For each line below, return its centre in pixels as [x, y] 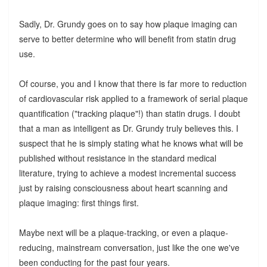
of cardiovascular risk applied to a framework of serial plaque [133, 98]
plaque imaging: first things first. [79, 202]
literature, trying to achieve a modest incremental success [127, 173]
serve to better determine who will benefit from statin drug [127, 38]
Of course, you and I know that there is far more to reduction [133, 83]
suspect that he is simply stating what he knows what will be [131, 143]
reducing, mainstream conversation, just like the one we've [129, 247]
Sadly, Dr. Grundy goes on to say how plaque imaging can [128, 24]
